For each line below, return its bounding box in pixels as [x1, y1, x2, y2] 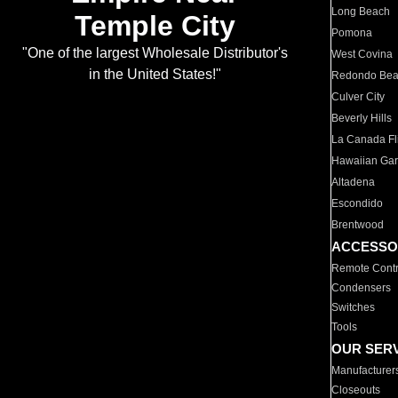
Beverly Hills [331, 112, 393, 124]
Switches [331, 301, 376, 314]
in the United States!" [88, 67, 221, 83]
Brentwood [331, 219, 385, 231]
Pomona [331, 27, 373, 39]
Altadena [331, 176, 376, 188]
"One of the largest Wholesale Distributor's [21, 45, 288, 61]
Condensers [331, 282, 392, 294]
